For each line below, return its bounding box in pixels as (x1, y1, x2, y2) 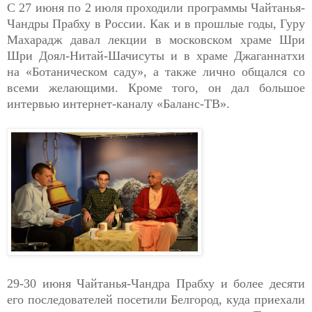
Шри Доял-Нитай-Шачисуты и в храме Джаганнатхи (7, 49, 305, 63)
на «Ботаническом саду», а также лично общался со (7, 65, 305, 79)
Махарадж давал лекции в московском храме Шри (7, 33, 305, 47)
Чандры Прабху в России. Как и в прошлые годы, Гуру (7, 17, 305, 31)
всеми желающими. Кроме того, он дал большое (7, 81, 305, 95)
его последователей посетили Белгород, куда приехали (7, 292, 305, 307)
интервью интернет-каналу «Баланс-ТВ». (7, 97, 230, 111)
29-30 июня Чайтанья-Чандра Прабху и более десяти (7, 276, 305, 291)
